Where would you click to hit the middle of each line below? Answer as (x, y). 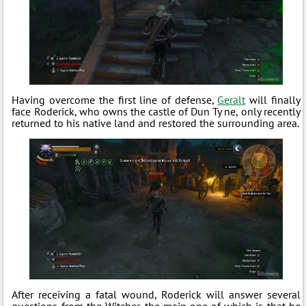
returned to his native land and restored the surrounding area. (156, 123)
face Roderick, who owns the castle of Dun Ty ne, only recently (156, 111)
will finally (273, 99)
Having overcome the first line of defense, (115, 99)
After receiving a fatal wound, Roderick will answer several (156, 294)
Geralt (232, 99)
